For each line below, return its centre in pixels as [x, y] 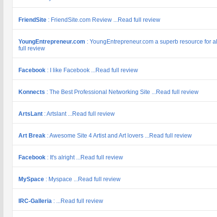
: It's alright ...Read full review [85, 157]
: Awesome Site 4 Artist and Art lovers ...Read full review [119, 136]
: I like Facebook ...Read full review [93, 70]
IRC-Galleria [36, 201]
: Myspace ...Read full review [83, 179]
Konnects [32, 92]
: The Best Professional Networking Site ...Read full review [123, 92]
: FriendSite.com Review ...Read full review [104, 20]
